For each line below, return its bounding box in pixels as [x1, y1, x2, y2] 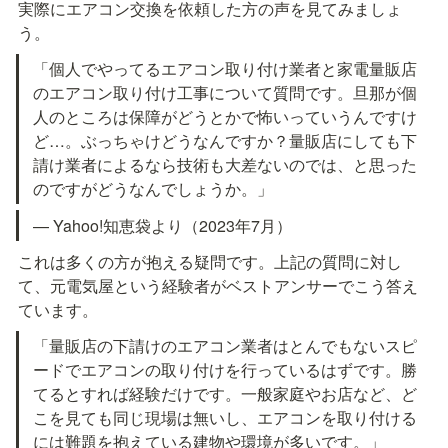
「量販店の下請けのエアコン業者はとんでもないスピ [33, 333, 418, 357]
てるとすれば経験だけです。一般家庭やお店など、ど [33, 381, 418, 405]
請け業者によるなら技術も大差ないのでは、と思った [33, 153, 418, 177]
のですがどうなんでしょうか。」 [33, 177, 274, 201]
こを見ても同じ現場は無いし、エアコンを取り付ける [33, 405, 418, 429]
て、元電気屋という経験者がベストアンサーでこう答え [18, 273, 418, 297]
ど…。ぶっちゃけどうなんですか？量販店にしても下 [33, 129, 418, 153]
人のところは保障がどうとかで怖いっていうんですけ [33, 105, 418, 129]
